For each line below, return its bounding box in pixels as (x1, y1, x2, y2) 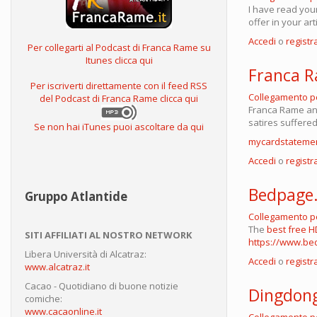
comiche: (25, 292, 62, 306)
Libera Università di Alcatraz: (25, 248, 146, 261)
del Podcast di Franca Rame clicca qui (40, 92, 198, 105)
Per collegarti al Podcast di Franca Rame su (27, 41, 211, 54)
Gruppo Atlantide (25, 188, 127, 205)
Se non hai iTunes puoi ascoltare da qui (34, 120, 204, 134)
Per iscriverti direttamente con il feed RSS (30, 79, 207, 93)
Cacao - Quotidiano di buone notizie (25, 279, 178, 293)
